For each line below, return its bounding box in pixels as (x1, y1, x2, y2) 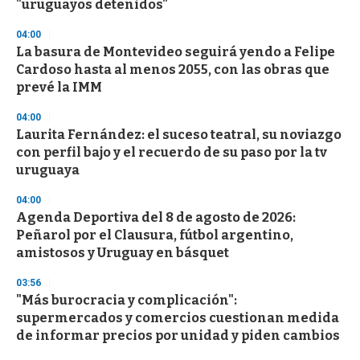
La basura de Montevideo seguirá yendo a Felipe (16, 44, 335, 60)
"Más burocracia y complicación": (16, 292, 237, 309)
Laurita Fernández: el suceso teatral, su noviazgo (16, 127, 342, 143)
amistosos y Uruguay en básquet (16, 245, 229, 261)
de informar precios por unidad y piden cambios (16, 328, 340, 344)
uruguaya (16, 162, 80, 178)
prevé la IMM (16, 80, 102, 96)
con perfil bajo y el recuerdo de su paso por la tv (16, 145, 327, 161)
